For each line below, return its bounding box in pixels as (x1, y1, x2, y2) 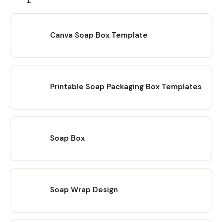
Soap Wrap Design (50, 185, 118, 195)
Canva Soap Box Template (50, 30, 148, 41)
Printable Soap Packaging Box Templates (50, 82, 202, 92)
